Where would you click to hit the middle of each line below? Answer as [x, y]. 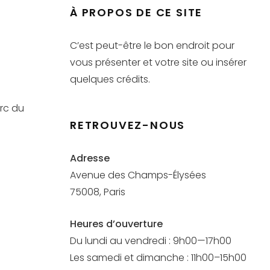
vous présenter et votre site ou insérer [158, 62]
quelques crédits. [110, 79]
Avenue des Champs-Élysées [138, 175]
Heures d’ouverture [116, 224]
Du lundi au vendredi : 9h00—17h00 [151, 241]
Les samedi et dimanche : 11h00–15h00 [158, 258]
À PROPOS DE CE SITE [137, 12]
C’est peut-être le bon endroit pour [152, 46]
